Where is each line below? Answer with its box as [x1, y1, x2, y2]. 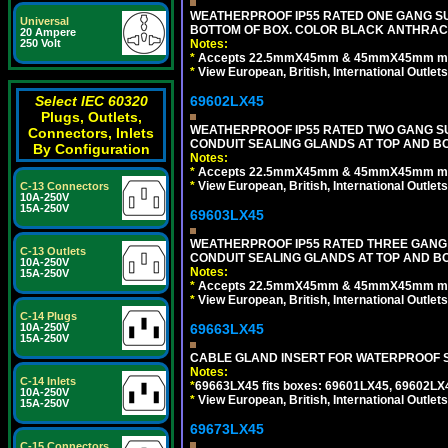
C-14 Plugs [20, 310, 77, 322]
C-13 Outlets [20, 245, 86, 257]
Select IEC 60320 [34, 93, 148, 109]
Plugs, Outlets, [40, 109, 142, 125]
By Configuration [32, 141, 150, 157]
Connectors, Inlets [28, 125, 154, 141]
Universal [20, 15, 69, 27]
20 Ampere [20, 26, 76, 38]
